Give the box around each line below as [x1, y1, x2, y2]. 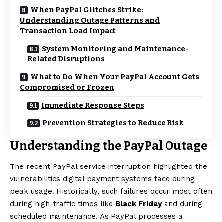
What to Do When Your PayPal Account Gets [30, 72, 199, 81]
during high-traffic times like [10, 199, 115, 209]
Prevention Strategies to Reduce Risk [42, 118, 184, 127]
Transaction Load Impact [20, 26, 116, 35]
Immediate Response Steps [41, 101, 144, 110]
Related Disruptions [27, 55, 105, 63]
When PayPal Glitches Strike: [30, 5, 143, 14]
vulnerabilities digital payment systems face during [10, 174, 195, 184]
